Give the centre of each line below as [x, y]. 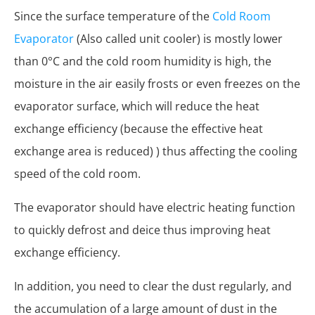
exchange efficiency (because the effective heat [139, 129]
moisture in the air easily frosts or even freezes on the [157, 84]
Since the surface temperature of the [113, 17]
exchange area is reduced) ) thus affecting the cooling [156, 152]
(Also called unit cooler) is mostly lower [178, 39]
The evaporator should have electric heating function [155, 208]
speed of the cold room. [77, 174]
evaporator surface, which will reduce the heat [137, 107]
